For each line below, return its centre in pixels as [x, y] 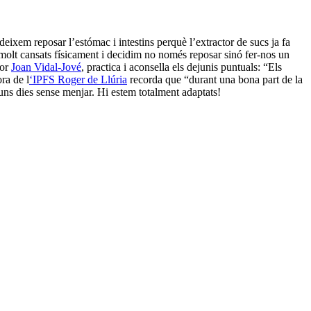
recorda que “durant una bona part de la [215, 80]
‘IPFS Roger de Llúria [78, 80]
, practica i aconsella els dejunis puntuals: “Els [182, 67]
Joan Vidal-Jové [46, 67]
